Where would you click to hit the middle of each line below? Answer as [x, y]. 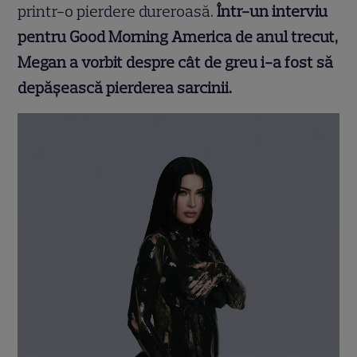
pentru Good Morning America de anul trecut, [178, 37]
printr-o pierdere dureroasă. [118, 12]
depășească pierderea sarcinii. [125, 88]
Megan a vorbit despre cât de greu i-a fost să [176, 63]
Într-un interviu [273, 12]
